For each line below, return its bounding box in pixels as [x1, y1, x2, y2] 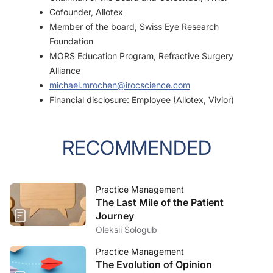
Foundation [49, 36, 93, 46]
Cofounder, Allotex [49, 7, 123, 17]
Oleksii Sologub [96, 224, 157, 235]
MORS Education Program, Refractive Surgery [49, 51, 233, 61]
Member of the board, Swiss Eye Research [49, 21, 219, 32]
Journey [96, 210, 134, 222]
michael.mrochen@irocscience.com [49, 80, 190, 90]
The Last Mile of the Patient [96, 196, 224, 208]
